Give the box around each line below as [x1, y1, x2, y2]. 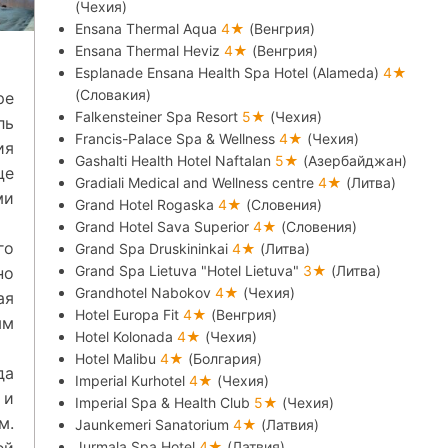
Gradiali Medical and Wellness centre [75, 174, 319, 191]
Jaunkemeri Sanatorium [75, 416, 234, 433]
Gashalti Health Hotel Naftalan [75, 152, 276, 169]
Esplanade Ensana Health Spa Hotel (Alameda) [75, 64, 384, 81]
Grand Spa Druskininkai [75, 240, 233, 257]
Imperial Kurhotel [75, 372, 190, 389]
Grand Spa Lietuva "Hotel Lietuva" [75, 262, 304, 279]
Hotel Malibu [75, 350, 161, 367]
